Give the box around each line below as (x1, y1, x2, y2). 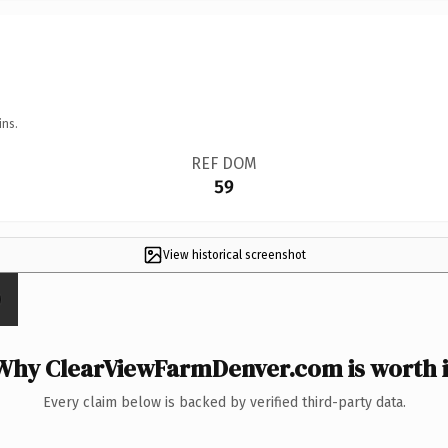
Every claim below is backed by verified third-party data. (42, 393, 406, 411)
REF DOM (190, 153, 257, 173)
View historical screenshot (162, 247, 306, 262)
